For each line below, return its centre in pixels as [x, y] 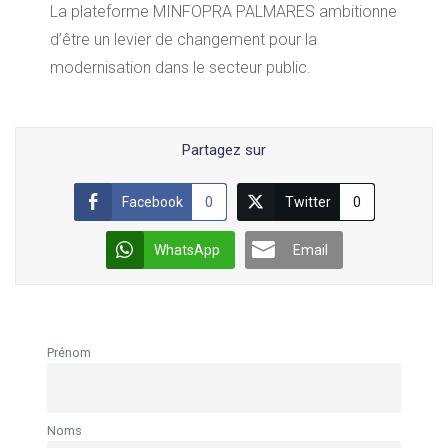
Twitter [307, 201]
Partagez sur [224, 149]
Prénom [69, 352]
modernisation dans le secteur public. [180, 67]
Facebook [152, 201]
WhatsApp [186, 249]
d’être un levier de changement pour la [183, 39]
